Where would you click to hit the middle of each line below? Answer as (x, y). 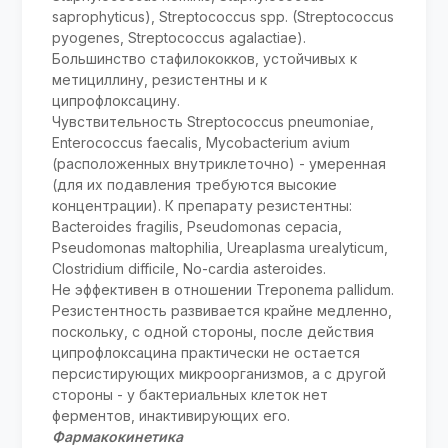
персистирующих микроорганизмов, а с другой (219, 374)
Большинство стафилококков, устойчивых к (205, 59)
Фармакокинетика (118, 437)
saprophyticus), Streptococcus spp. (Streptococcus (223, 17)
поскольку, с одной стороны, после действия (213, 332)
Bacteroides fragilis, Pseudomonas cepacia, (197, 227)
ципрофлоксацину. (116, 101)
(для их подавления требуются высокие (195, 185)
